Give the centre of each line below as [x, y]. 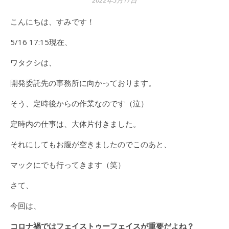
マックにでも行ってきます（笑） [68, 165]
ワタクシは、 [33, 62]
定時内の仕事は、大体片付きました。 [75, 124]
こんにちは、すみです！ [56, 21]
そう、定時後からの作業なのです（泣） [79, 103]
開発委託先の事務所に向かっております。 [83, 83]
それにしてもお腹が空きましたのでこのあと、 [91, 144]
